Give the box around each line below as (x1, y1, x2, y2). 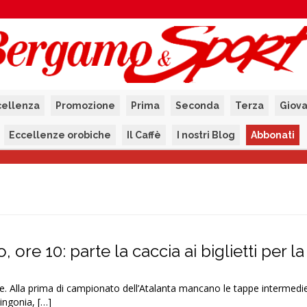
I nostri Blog (177, 130, 235, 140)
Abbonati (251, 130, 295, 140)
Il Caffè (127, 130, 161, 140)
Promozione (55, 100, 115, 111)
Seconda (175, 100, 219, 111)
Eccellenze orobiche (9, 130, 111, 140)
